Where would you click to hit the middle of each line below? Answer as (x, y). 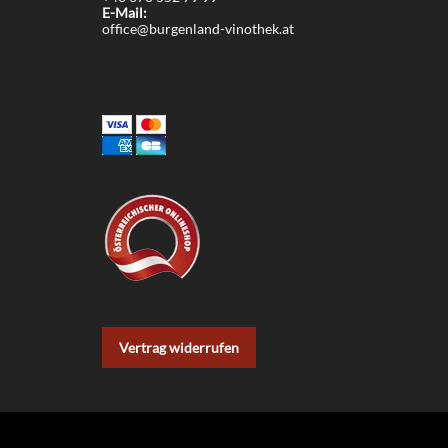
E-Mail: (124, 12)
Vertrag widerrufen (179, 347)
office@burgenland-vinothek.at (198, 28)
